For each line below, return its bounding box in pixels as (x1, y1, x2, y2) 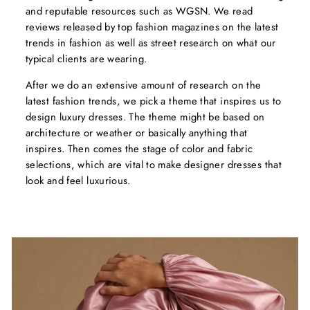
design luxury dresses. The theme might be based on (26, 109, 265, 125)
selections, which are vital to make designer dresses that (26, 157, 282, 173)
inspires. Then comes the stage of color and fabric (26, 141, 253, 157)
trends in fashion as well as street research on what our (26, 35, 276, 51)
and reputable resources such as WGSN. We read (26, 3, 253, 19)
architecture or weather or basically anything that (26, 125, 248, 141)
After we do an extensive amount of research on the (26, 77, 262, 93)
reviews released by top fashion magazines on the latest (26, 19, 279, 35)
